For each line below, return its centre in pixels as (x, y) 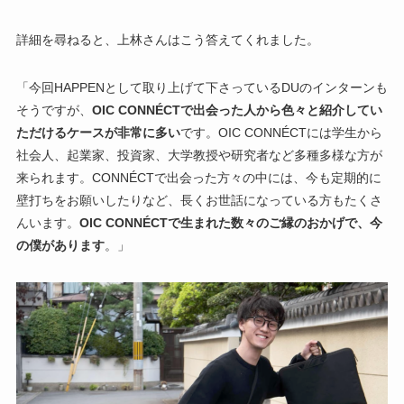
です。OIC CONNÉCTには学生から (281, 132)
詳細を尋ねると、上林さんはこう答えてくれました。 (167, 39)
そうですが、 (54, 110)
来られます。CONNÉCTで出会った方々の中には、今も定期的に (198, 177)
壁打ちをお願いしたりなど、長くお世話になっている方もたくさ (199, 200)
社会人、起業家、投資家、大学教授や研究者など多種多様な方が (199, 155)
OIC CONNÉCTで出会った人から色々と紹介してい (237, 110)
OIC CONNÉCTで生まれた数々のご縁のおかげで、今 (230, 222)
